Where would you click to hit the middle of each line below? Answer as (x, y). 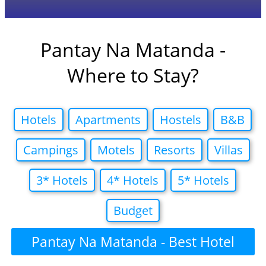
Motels (116, 150)
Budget (133, 211)
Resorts (174, 150)
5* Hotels (204, 180)
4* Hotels (133, 180)
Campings (50, 150)
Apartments (108, 120)
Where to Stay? (133, 75)
